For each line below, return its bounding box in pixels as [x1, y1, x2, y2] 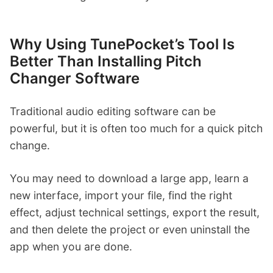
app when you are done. [10, 239, 132, 253]
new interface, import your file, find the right [10, 188, 232, 202]
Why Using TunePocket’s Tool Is [10, 35, 235, 53]
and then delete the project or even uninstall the [10, 222, 250, 236]
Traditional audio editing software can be [10, 104, 216, 118]
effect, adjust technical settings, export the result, [10, 205, 260, 219]
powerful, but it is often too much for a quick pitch [10, 121, 263, 135]
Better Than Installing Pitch [10, 52, 202, 70]
